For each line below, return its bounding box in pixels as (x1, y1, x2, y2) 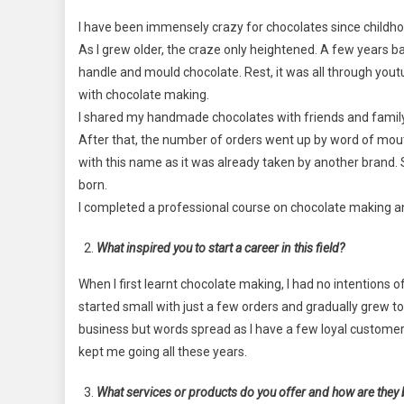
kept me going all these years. (78, 344, 247, 359)
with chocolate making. (78, 87, 209, 102)
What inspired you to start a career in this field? (96, 240, 344, 255)
